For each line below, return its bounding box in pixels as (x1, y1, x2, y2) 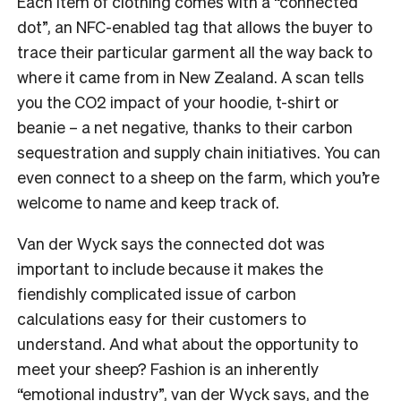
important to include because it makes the (17, 257, 323, 278)
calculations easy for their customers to (17, 307, 306, 328)
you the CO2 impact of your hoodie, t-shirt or (17, 90, 339, 112)
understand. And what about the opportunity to (17, 332, 358, 354)
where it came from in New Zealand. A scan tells (17, 65, 364, 87)
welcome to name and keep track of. (17, 191, 279, 212)
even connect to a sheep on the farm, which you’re (17, 166, 380, 187)
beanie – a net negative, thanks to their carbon (17, 115, 353, 137)
